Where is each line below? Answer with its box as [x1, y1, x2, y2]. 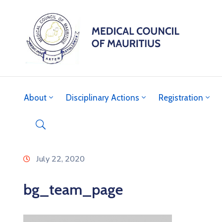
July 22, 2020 [36, 153, 85, 165]
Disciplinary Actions [66, 92, 139, 103]
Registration [159, 92, 203, 103]
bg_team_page [23, 180, 123, 199]
